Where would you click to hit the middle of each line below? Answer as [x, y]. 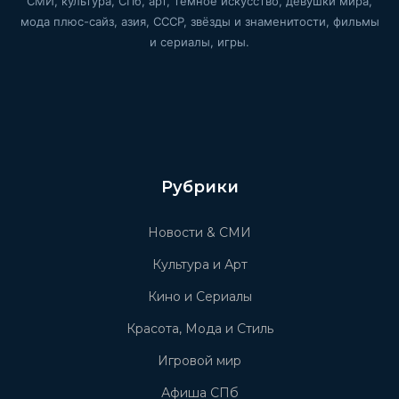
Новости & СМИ [199, 233]
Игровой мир [199, 361]
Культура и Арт [199, 265]
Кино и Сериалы [199, 297]
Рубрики [199, 187]
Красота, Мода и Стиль [199, 329]
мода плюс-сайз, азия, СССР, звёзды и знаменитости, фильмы [199, 22]
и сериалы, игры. [199, 42]
